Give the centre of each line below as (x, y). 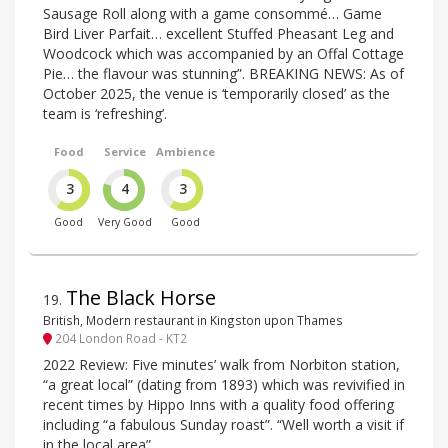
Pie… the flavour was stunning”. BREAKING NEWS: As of (223, 73)
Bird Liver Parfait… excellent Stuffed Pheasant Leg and (218, 33)
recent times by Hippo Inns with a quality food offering (218, 405)
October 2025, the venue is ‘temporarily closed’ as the (216, 93)
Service (125, 151)
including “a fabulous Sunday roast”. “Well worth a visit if (223, 425)
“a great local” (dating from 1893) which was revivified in (224, 385)
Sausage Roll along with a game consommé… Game (212, 13)
